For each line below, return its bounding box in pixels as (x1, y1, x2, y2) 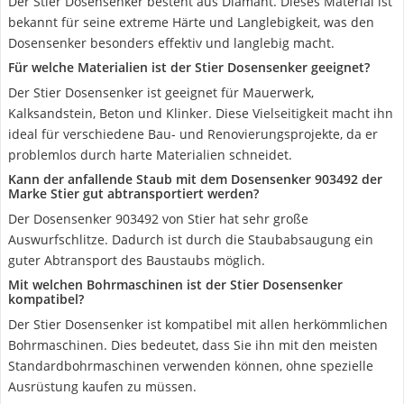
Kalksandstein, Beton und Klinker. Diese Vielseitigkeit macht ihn (8, 105, 393, 122)
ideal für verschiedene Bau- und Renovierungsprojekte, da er (8, 125, 378, 142)
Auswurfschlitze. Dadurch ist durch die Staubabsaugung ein (8, 231, 373, 248)
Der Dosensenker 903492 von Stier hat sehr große (8, 210, 308, 227)
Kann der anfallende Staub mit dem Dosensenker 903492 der (8, 170, 382, 188)
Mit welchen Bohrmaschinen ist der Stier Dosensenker (8, 276, 343, 293)
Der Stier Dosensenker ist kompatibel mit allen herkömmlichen (8, 316, 388, 333)
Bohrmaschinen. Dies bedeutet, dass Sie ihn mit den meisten (8, 336, 378, 353)
